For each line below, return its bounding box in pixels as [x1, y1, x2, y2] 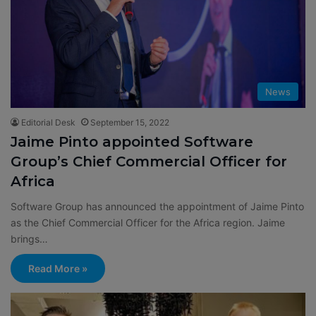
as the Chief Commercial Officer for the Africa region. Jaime [11, 216, 285, 229]
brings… [11, 232, 48, 245]
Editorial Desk [21, 116, 75, 128]
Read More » [28, 262, 87, 274]
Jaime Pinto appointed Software [11, 133, 253, 150]
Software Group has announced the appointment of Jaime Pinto [11, 200, 304, 212]
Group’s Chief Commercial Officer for [11, 152, 287, 170]
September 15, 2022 [90, 116, 169, 128]
